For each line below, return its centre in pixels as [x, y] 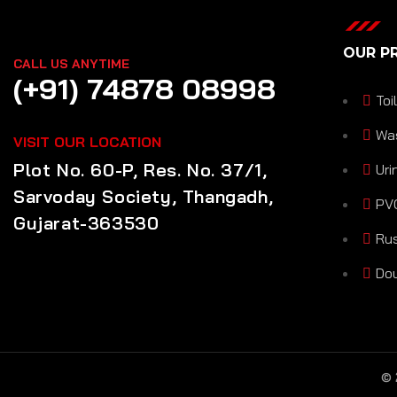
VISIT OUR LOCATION [87, 142]
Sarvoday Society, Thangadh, [144, 196]
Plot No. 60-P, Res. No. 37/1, [140, 170]
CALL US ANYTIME [71, 64]
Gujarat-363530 [86, 223]
